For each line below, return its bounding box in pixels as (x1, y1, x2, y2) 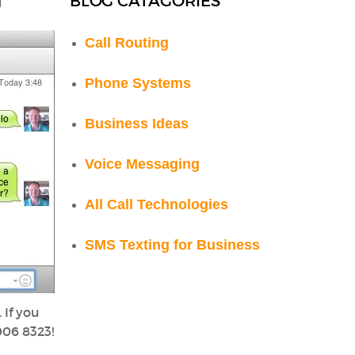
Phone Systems (85, 74, 192, 91)
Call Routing (85, 33, 170, 51)
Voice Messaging (85, 155, 200, 172)
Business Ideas (85, 114, 189, 132)
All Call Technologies (85, 195, 229, 212)
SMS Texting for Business (85, 235, 261, 253)
